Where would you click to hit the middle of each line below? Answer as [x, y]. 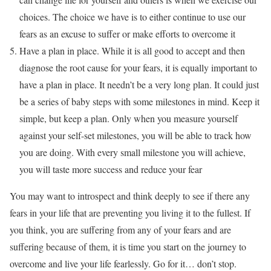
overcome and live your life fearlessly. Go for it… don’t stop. [123, 263]
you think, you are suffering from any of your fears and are [120, 229]
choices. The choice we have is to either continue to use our [132, 16]
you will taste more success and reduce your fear [111, 169]
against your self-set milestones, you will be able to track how [135, 135]
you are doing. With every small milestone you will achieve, [132, 152]
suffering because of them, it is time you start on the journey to [128, 246]
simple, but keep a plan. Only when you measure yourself [129, 118]
